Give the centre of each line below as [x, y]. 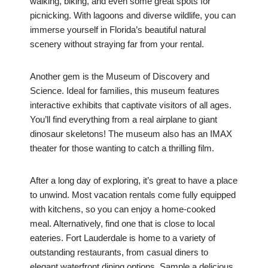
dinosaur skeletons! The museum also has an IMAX [131, 134]
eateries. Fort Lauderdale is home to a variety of [123, 238]
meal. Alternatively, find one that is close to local [122, 224]
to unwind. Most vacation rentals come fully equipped [133, 195]
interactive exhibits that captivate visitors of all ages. [131, 105]
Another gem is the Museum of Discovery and [120, 77]
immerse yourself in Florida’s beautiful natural [118, 30]
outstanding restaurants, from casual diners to [119, 252]
